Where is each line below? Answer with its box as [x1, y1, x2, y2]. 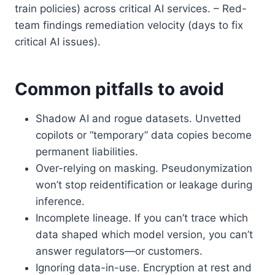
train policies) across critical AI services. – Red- [15, 2, 247, 15]
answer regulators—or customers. [36, 244, 203, 257]
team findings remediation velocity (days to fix [15, 18, 243, 31]
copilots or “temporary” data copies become [36, 128, 252, 141]
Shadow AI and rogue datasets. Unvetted [36, 112, 241, 125]
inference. [36, 195, 85, 207]
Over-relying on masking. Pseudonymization [36, 161, 252, 174]
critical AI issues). [15, 35, 101, 48]
